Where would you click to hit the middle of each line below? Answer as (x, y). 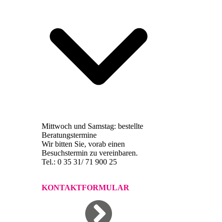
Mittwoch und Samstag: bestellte (92, 126)
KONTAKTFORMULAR (85, 188)
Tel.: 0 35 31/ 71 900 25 (79, 162)
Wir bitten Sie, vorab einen (83, 144)
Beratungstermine (69, 135)
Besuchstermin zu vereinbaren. (90, 153)
